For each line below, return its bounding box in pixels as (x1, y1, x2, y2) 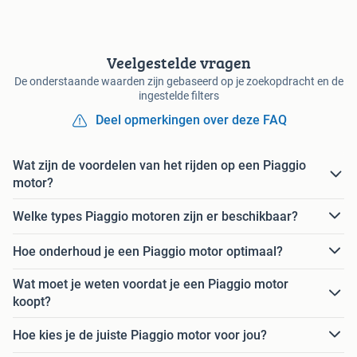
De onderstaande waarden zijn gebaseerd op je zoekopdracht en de (14, 75, 343, 88)
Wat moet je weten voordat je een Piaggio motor (13, 277, 288, 292)
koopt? (13, 294, 51, 310)
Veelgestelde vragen (106, 51, 251, 75)
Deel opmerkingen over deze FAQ (96, 112, 287, 128)
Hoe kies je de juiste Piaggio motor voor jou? (13, 327, 267, 343)
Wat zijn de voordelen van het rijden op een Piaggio (13, 158, 306, 174)
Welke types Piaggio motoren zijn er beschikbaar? (13, 208, 298, 224)
